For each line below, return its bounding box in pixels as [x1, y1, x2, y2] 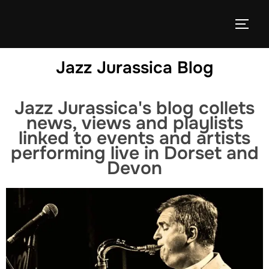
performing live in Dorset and [10, 142, 259, 165]
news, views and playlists [26, 112, 243, 134]
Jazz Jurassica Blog [56, 57, 213, 79]
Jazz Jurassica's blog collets [14, 97, 255, 119]
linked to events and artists [19, 127, 250, 150]
